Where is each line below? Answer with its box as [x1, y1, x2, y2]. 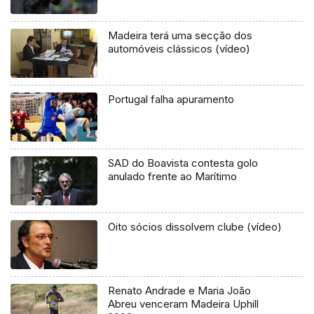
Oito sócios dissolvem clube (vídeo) [108, 220, 282, 234]
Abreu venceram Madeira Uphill [108, 297, 259, 311]
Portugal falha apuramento [108, 93, 235, 107]
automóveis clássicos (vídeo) [108, 42, 251, 56]
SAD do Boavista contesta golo [108, 156, 259, 170]
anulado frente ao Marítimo [108, 170, 238, 184]
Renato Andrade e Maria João [108, 284, 252, 298]
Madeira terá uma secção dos [108, 29, 253, 43]
